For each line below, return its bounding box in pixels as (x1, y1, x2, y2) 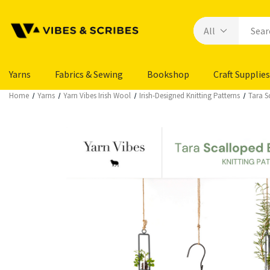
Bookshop (147, 68, 189, 80)
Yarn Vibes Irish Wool (63, 90, 131, 101)
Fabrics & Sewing (55, 68, 123, 80)
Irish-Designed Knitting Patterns (139, 90, 240, 101)
